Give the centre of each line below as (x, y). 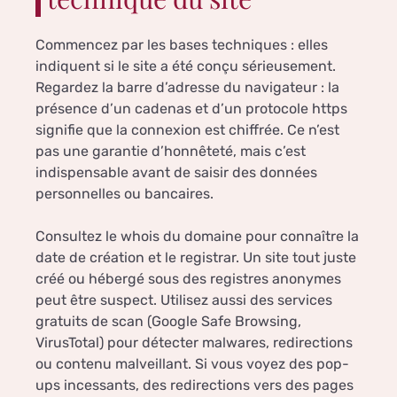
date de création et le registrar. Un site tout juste (196, 258)
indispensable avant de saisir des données (176, 173)
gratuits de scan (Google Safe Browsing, (168, 322)
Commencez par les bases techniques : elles (182, 45)
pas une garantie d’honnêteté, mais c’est (171, 152)
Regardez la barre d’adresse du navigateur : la (187, 88)
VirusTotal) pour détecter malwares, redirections (194, 343)
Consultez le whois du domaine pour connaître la (197, 237)
